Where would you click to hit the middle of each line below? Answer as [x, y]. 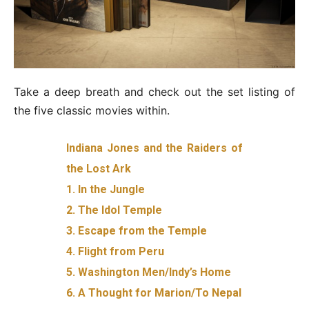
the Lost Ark [99, 168]
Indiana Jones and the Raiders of [154, 148]
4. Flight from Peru [116, 251]
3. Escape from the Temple [137, 230]
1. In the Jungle [106, 189]
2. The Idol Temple [114, 210]
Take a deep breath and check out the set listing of [154, 91]
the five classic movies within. [92, 110]
